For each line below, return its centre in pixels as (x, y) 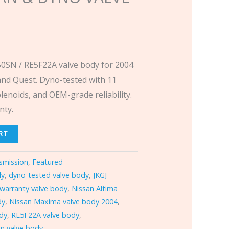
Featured (48, 162)
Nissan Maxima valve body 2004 (64, 202)
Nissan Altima (95, 189)
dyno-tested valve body (49, 175)
